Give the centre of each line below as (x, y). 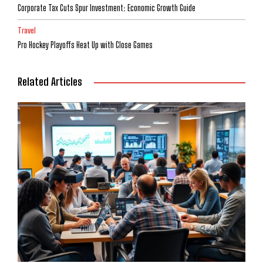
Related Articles (50, 82)
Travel (27, 31)
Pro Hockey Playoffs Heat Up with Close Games (85, 45)
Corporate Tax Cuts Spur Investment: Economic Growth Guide (107, 8)
